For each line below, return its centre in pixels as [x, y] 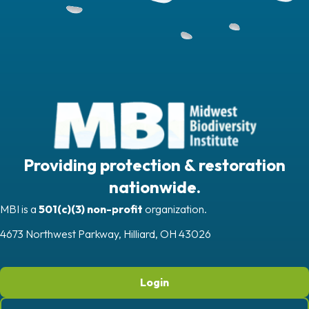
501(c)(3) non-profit [91, 209]
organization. [175, 209]
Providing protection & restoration [154, 165]
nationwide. [154, 187]
